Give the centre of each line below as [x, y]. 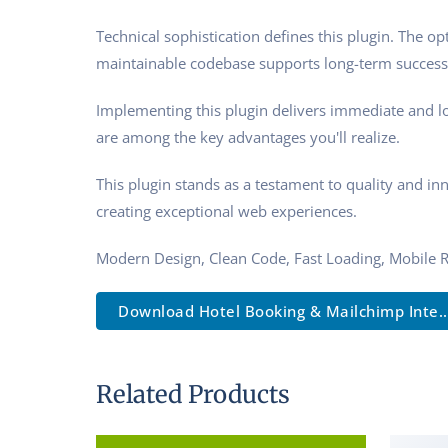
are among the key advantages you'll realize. [248, 136]
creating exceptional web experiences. [226, 210]
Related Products [193, 394]
